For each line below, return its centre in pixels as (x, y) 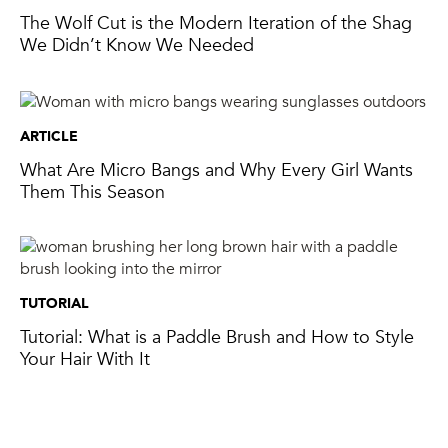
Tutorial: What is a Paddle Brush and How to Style (217, 337)
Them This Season (92, 192)
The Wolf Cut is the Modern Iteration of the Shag (216, 24)
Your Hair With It (85, 359)
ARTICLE (49, 136)
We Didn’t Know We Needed (137, 46)
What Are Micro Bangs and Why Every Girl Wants (216, 170)
